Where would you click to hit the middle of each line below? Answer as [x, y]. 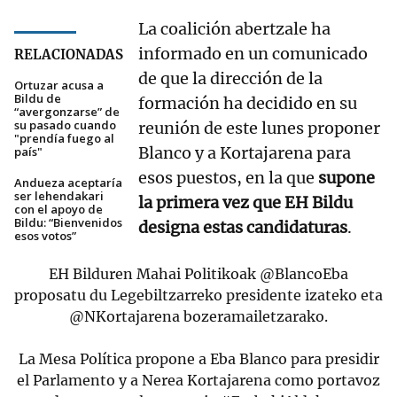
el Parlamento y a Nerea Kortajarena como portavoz [198, 381]
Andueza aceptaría [68, 183]
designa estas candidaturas [243, 228]
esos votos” [45, 236]
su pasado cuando [65, 125]
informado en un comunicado [253, 54]
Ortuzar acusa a [59, 86]
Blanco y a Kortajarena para [245, 153]
